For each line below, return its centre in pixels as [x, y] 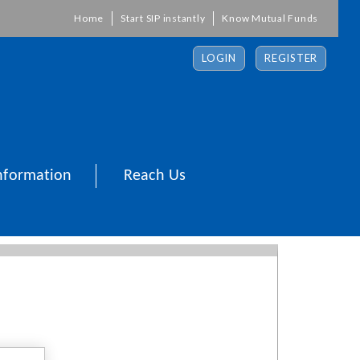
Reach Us [155, 176]
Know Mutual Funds [270, 18]
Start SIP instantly [163, 18]
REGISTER [291, 58]
